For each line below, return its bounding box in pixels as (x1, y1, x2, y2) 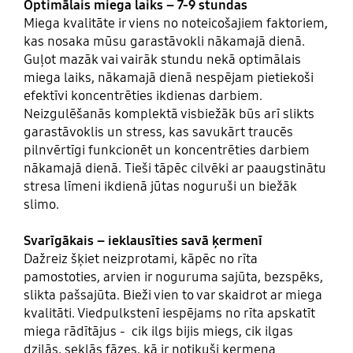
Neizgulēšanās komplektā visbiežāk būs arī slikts (23, 106, 314, 123)
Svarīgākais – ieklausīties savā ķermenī (23, 232, 262, 250)
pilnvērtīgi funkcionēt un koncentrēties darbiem (23, 142, 310, 159)
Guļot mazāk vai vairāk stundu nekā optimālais (23, 51, 301, 69)
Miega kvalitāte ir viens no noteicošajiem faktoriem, (23, 15, 328, 32)
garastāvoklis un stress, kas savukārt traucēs (23, 124, 293, 141)
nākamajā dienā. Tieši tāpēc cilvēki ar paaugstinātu (23, 160, 326, 177)
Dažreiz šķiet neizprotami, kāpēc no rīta (23, 251, 258, 268)
